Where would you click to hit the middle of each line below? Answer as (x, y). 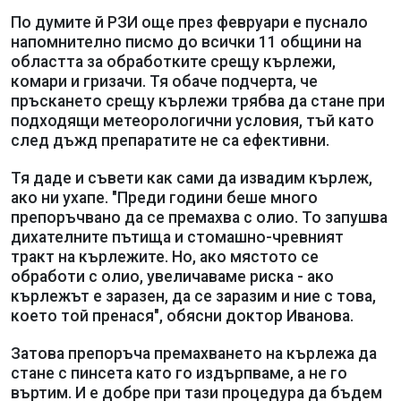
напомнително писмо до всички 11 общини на (186, 42)
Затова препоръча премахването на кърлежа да (194, 353)
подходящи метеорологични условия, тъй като (192, 120)
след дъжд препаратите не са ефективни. (170, 140)
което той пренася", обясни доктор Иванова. (182, 316)
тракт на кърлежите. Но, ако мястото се (165, 256)
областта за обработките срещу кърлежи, (173, 61)
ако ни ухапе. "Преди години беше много (164, 197)
